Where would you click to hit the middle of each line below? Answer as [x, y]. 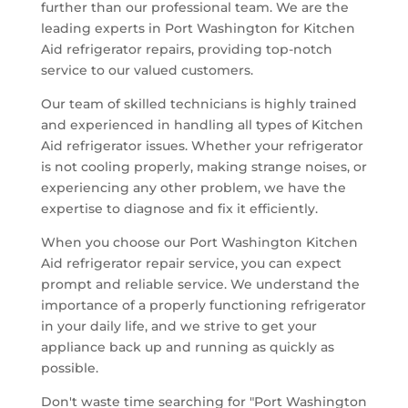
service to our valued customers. [147, 70]
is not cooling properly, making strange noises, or [204, 166]
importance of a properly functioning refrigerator [203, 305]
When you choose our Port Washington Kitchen [199, 242]
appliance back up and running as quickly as [187, 347]
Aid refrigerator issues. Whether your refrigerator [202, 145]
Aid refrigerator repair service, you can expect [191, 263]
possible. [69, 367]
